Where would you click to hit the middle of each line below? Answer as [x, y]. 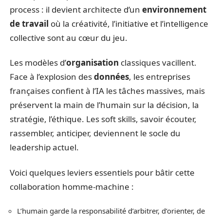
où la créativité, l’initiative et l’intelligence [128, 23]
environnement [174, 9]
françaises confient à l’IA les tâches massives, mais [107, 91]
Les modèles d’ [38, 63]
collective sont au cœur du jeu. [69, 37]
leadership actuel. [44, 147]
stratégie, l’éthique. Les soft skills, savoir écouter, [103, 119]
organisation [92, 63]
